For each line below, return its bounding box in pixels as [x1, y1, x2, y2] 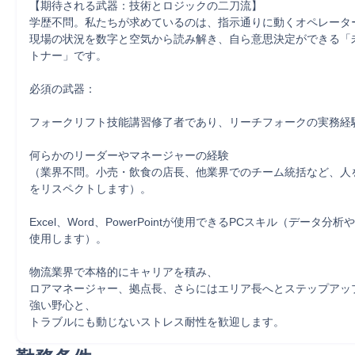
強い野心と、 [29, 299, 96, 311]
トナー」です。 [29, 49, 107, 62]
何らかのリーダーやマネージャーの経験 [29, 149, 229, 162]
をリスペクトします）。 [29, 182, 151, 195]
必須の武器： [29, 82, 96, 95]
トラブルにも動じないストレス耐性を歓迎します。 [29, 315, 284, 328]
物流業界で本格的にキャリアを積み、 [29, 265, 218, 278]
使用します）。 [29, 232, 107, 245]
